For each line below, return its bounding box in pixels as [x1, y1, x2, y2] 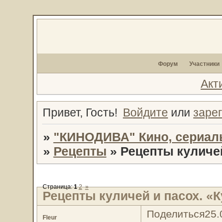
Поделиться [146, 208, 205, 220]
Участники [189, 60, 220, 67]
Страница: [42, 183, 74, 190]
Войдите [123, 106, 168, 119]
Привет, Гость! [42, 106, 117, 119]
